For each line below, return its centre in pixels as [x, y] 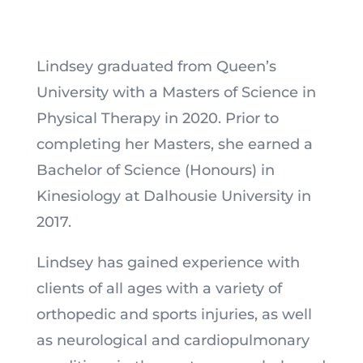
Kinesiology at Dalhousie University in [173, 196]
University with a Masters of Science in [176, 92]
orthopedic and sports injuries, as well [174, 314]
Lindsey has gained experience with [168, 262]
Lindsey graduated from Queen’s [156, 66]
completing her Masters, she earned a [174, 144]
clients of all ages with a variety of [159, 288]
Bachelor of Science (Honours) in [155, 170]
